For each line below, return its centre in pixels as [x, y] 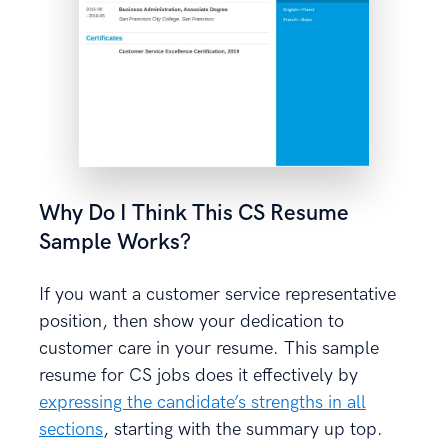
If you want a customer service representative [217, 295]
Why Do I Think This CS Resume [194, 214]
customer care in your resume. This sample [209, 349]
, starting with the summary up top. [243, 430]
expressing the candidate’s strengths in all [202, 403]
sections [71, 430]
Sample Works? [115, 243]
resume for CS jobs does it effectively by [198, 376]
